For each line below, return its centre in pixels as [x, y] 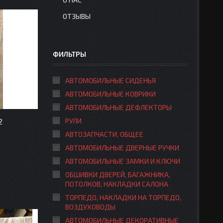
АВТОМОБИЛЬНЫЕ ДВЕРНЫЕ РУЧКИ [122, 148]
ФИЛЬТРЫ [69, 54]
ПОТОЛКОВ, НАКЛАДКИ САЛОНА [117, 184]
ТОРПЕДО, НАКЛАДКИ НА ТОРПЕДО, [123, 197]
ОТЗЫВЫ [77, 16]
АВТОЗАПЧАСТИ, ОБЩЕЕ [104, 134]
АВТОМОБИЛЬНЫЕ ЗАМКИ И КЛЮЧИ [123, 161]
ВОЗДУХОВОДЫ [90, 207]
